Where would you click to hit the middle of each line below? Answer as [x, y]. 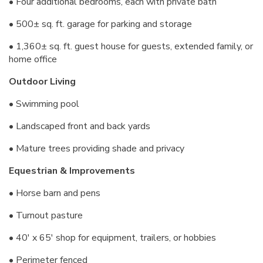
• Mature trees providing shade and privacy [97, 149]
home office [33, 59]
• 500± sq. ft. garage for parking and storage [100, 24]
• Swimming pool [44, 104]
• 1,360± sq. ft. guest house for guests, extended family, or [131, 46]
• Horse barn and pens [55, 193]
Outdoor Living [42, 82]
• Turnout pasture [46, 215]
